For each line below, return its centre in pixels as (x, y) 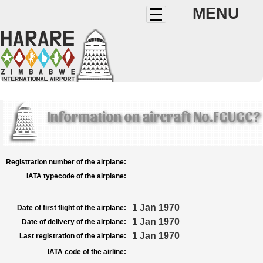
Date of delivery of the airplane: (74, 222)
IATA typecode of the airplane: (76, 176)
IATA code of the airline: (87, 252)
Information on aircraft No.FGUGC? (154, 116)
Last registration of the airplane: (73, 236)
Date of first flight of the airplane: (72, 208)
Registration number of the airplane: (66, 162)
